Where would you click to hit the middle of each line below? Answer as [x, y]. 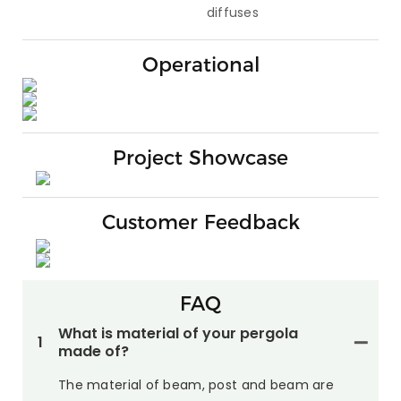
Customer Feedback [200, 222]
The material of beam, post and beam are [196, 384]
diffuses [232, 12]
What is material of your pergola [178, 333]
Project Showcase [200, 158]
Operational [200, 64]
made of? [94, 351]
